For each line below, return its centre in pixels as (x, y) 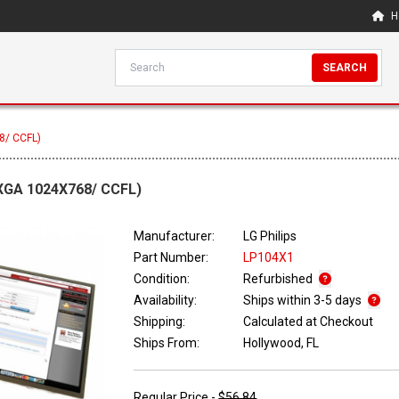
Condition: (162, 279)
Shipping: (160, 322)
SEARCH (345, 68)
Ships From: (167, 343)
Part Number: (171, 258)
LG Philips (270, 236)
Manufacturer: (175, 236)
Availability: (166, 301)
